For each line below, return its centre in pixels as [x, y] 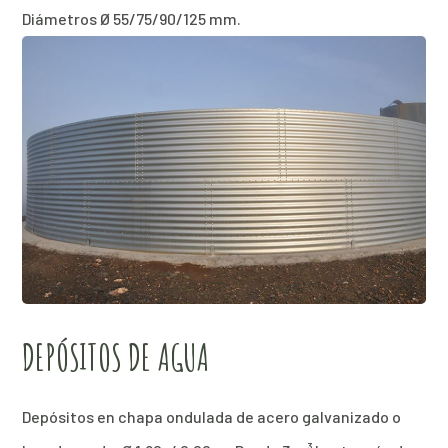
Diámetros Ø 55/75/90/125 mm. [132, 19]
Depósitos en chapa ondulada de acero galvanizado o [212, 417]
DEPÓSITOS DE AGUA [116, 357]
